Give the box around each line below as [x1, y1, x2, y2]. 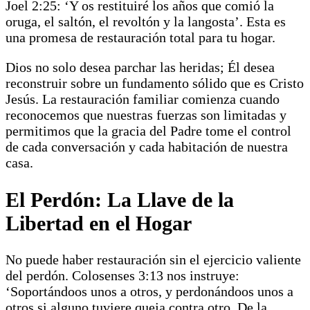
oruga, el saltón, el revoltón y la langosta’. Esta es [6, 13, 286, 29]
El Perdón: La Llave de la [6, 188, 234, 211]
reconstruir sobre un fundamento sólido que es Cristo [6, 75, 304, 91]
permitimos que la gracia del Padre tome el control [6, 122, 291, 138]
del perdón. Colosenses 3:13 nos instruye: [6, 268, 239, 284]
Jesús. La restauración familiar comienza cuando [6, 91, 280, 107]
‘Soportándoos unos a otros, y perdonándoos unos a [6, 284, 293, 300]
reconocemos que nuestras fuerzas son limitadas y [6, 107, 286, 122]
